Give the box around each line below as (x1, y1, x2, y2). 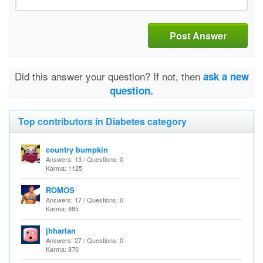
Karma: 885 (46, 204, 79, 213)
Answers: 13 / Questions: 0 (46, 154, 123, 164)
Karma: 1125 (46, 163, 82, 173)
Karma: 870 (46, 244, 79, 254)
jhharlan (46, 225, 76, 236)
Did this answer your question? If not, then (14, 69, 203, 83)
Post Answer (169, 28, 227, 42)
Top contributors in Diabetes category (18, 114, 187, 128)
